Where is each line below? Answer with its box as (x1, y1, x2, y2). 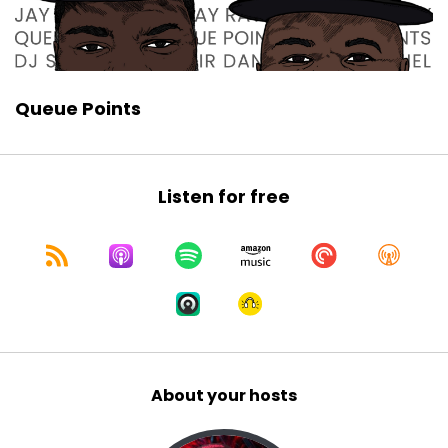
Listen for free (158, 184, 290, 209)
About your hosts (151, 383, 297, 407)
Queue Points (15, 95, 141, 121)
